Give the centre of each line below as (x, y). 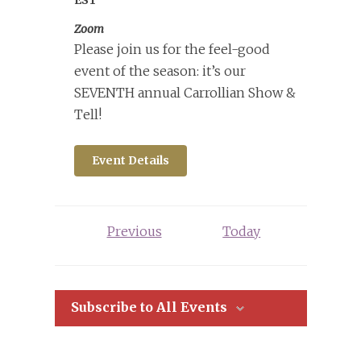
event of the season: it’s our (160, 71)
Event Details (130, 160)
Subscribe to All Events (149, 307)
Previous (134, 231)
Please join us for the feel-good (172, 49)
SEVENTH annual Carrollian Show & (185, 92)
